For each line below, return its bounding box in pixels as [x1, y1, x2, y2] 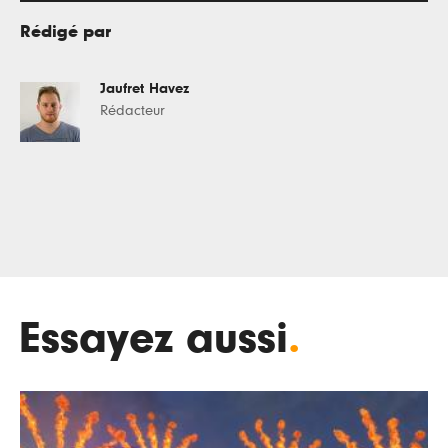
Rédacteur [100, 102, 165, 118]
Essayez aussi [20, 315, 288, 361]
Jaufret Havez [100, 80, 189, 96]
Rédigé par [20, 22, 111, 41]
